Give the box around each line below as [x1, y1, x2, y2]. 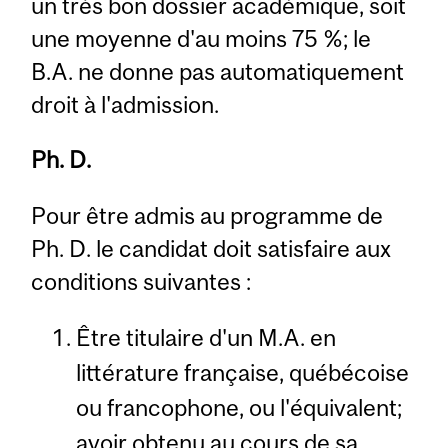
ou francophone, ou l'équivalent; [75, 394, 402, 421]
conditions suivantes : [31, 267, 252, 295]
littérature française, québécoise [75, 359, 409, 386]
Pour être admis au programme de [31, 201, 384, 229]
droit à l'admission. [31, 90, 220, 118]
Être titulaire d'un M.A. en [75, 324, 336, 351]
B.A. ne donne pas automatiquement [31, 57, 405, 85]
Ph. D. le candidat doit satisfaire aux [31, 234, 392, 262]
